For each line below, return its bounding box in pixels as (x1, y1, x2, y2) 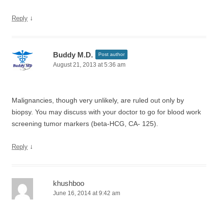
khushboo (53, 179, 84, 187)
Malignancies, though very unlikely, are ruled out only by (12, 96, 184, 104)
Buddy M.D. (53, 51, 93, 59)
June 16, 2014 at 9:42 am (53, 190, 120, 197)
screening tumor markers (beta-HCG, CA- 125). (12, 120, 158, 127)
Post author (98, 52, 125, 57)
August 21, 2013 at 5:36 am (53, 61, 126, 68)
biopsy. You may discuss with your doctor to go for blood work (12, 108, 201, 116)
